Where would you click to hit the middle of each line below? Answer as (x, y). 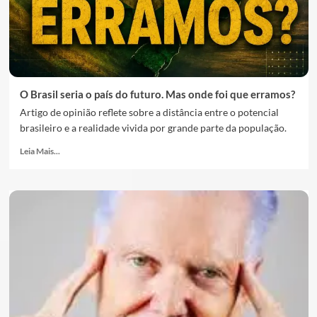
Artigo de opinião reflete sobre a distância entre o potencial (149, 112)
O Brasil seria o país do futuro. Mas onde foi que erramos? (157, 94)
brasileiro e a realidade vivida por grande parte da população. (153, 128)
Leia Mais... (40, 151)
